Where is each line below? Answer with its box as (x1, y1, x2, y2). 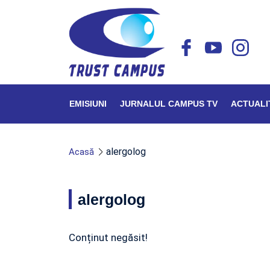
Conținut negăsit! (69, 231, 148, 243)
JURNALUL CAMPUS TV (120, 99, 218, 108)
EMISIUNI (69, 99, 107, 108)
